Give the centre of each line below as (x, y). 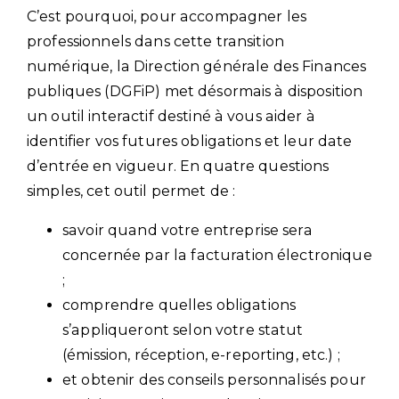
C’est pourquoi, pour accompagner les (167, 16)
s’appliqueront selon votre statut (183, 330)
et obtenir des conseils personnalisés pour (214, 379)
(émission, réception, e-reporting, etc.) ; (201, 354)
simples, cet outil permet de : (131, 191)
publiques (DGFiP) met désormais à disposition (195, 91)
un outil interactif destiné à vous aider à (171, 116)
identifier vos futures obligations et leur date (190, 141)
